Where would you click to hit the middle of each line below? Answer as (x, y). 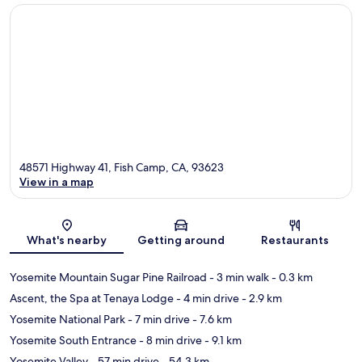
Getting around (181, 240)
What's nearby (67, 240)
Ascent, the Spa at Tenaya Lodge (92, 299)
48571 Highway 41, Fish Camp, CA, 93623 (122, 168)
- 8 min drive (169, 341)
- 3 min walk (238, 278)
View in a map (57, 182)
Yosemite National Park (67, 320)
